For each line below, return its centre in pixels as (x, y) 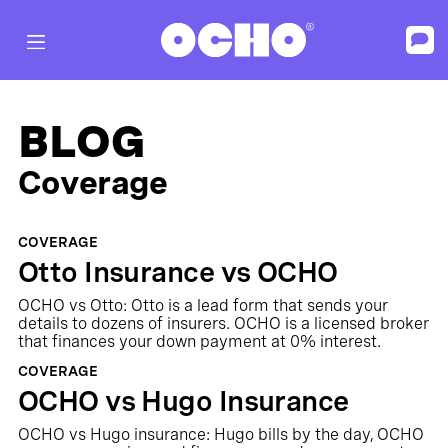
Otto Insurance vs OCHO (177, 272)
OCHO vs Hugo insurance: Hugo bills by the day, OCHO (220, 434)
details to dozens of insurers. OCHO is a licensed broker (223, 323)
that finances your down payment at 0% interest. (199, 341)
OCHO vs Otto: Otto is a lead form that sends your (202, 305)
